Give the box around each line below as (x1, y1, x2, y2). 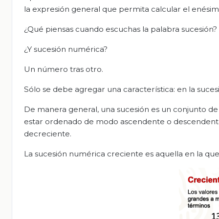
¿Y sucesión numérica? (24, 44, 108, 54)
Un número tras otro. (24, 64, 103, 74)
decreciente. (24, 129, 71, 138)
